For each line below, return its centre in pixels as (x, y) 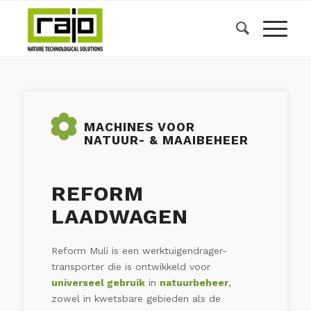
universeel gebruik (98, 282)
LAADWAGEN (119, 216)
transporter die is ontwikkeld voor (131, 266)
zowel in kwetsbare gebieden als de (136, 298)
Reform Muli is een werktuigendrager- (139, 250)
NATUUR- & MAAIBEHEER (166, 140)
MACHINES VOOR (139, 127)
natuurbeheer (194, 282)
